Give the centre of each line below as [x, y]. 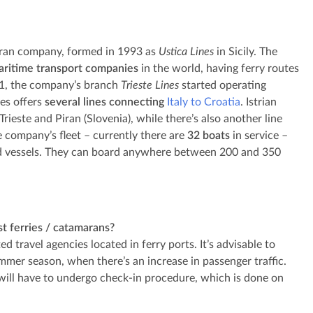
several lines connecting [104, 102]
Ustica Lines [186, 52]
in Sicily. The [246, 52]
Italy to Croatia [204, 102]
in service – [259, 136]
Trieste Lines [150, 85]
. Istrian [259, 102]
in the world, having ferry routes [219, 68]
